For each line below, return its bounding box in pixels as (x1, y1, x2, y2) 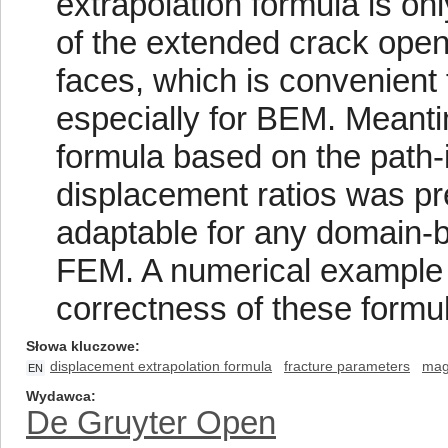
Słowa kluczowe (26, 338, 135, 354)
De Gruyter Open (26, 404, 276, 441)
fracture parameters (284, 358, 410, 374)
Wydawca (26, 388, 91, 404)
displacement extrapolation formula (50, 358, 272, 374)
